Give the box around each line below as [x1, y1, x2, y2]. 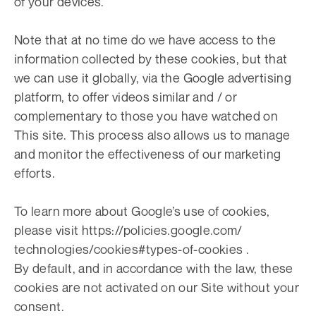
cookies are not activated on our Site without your [14, 279, 299, 295]
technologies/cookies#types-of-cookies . [14, 241, 250, 257]
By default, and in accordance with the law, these [14, 260, 293, 276]
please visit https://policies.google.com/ [14, 222, 243, 238]
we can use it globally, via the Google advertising [14, 70, 291, 85]
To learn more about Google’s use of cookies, [14, 203, 270, 219]
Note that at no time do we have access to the [14, 32, 276, 47]
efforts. [14, 165, 55, 181]
